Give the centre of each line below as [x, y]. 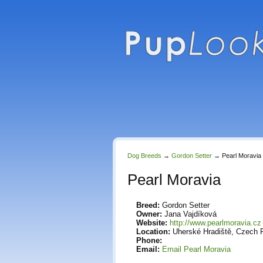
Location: [153, 232]
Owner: [149, 214]
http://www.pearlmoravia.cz [215, 223]
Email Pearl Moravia [196, 249]
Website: [152, 223]
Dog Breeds [144, 156]
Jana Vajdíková [189, 214]
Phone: [149, 240]
